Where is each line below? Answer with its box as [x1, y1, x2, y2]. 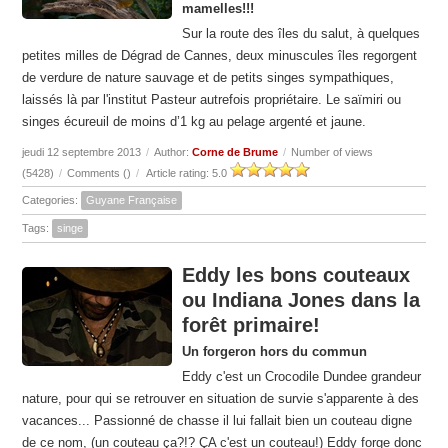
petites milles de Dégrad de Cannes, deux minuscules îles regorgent [22, 48, 418, 64]
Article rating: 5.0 [144, 167, 231, 180]
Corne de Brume [192, 146, 279, 159]
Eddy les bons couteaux [182, 264, 411, 287]
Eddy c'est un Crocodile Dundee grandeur [182, 369, 422, 385]
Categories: [22, 194, 82, 207]
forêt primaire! [182, 314, 321, 337]
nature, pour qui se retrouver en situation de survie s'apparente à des [22, 391, 420, 407]
